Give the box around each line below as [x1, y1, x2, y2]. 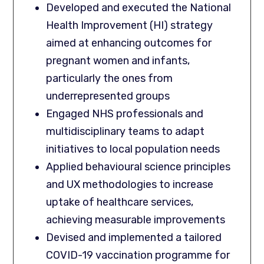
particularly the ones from [46, 71, 173, 85]
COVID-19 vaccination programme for [46, 248, 230, 262]
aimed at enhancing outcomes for [46, 36, 212, 49]
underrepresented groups [46, 89, 170, 103]
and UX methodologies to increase [46, 177, 214, 191]
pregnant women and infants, [46, 54, 190, 67]
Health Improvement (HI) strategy [46, 18, 213, 32]
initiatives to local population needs [46, 142, 220, 156]
